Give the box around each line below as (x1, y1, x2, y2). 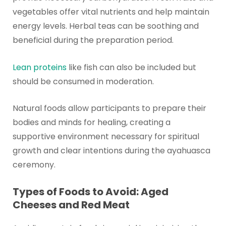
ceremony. (12, 159, 55, 171)
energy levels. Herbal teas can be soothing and (12, 20, 199, 32)
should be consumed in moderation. (12, 75, 154, 87)
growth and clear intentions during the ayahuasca (12, 145, 210, 157)
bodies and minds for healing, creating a (12, 117, 171, 129)
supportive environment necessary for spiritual (12, 131, 199, 143)
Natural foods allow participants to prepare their (12, 102, 206, 115)
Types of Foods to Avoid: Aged (12, 184, 168, 199)
